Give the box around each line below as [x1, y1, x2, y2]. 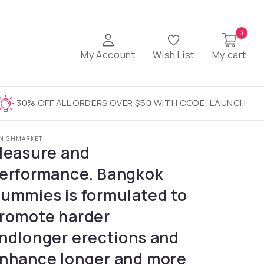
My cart [212, 48, 246, 61]
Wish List [153, 48, 194, 61]
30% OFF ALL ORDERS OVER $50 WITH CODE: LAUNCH [16, 96, 246, 109]
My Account [81, 48, 136, 61]
